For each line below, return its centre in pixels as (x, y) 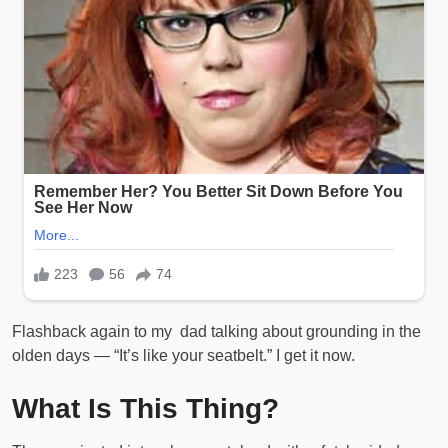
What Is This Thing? (145, 409)
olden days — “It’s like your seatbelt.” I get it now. (183, 356)
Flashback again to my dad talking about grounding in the (216, 332)
